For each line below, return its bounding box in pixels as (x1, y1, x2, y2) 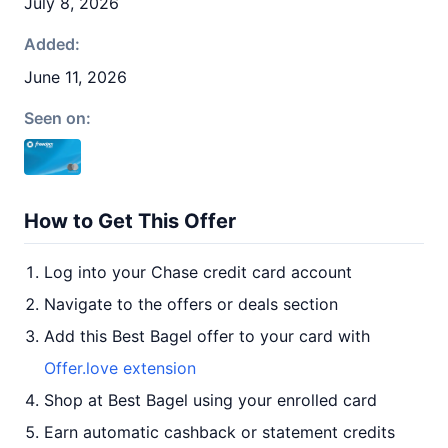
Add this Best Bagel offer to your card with (44, 326, 370, 346)
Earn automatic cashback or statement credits (44, 422, 395, 442)
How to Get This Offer (24, 209, 236, 233)
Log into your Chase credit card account (44, 262, 352, 282)
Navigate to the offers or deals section (44, 294, 338, 314)
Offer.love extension (44, 358, 196, 378)
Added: (24, 34, 80, 54)
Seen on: (24, 108, 91, 128)
